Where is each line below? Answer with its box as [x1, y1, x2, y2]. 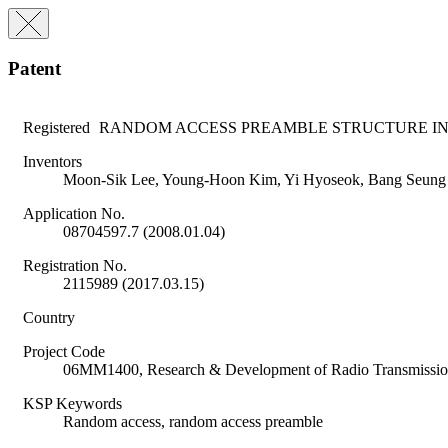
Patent [8, 57, 61, 79]
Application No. [23, 205, 125, 223]
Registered [23, 119, 90, 137]
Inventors [23, 153, 82, 171]
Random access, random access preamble [63, 413, 323, 431]
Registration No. [23, 257, 127, 275]
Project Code [23, 343, 105, 361]
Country [23, 309, 75, 327]
